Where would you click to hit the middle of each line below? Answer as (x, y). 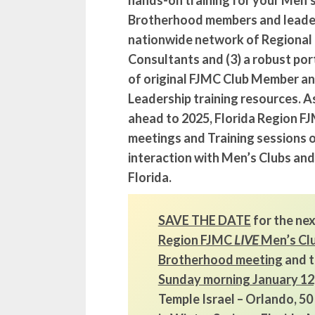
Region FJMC (196, 239)
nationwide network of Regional (220, 40)
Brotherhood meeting (220, 259)
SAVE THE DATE (204, 220)
